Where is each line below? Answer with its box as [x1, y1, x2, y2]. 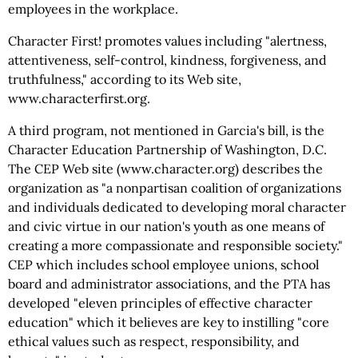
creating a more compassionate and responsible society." [8, 237, 343, 253]
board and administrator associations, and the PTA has [8, 276, 330, 292]
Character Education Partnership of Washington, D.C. [8, 141, 327, 157]
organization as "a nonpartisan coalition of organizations [8, 180, 341, 196]
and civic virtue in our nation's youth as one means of [8, 218, 324, 234]
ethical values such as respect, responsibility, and [8, 333, 300, 349]
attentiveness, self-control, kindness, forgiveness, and [8, 52, 327, 68]
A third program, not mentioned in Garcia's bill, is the [8, 122, 324, 138]
